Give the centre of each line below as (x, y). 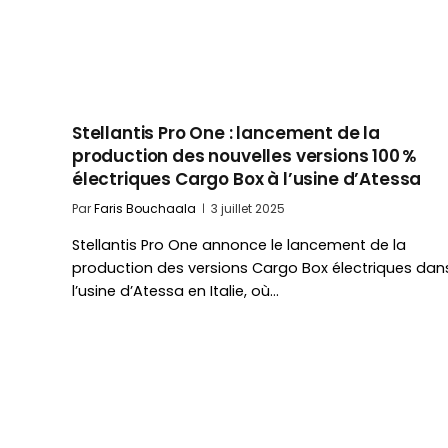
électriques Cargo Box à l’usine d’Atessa (247, 179)
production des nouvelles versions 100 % (244, 156)
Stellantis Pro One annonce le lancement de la (239, 245)
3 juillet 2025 (248, 209)
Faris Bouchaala (145, 209)
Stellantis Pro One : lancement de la (226, 133)
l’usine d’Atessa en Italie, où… (175, 291)
